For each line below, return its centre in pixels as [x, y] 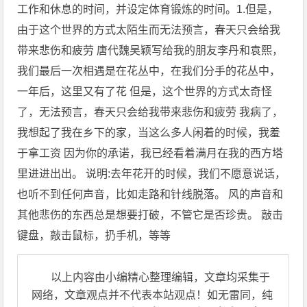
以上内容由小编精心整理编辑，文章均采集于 [161, 278]
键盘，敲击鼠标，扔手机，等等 [94, 236]
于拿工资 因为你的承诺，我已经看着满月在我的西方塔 [150, 153]
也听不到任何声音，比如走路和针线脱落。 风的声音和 [150, 195]
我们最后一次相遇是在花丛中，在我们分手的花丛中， [149, 71]
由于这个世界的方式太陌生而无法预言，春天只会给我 [149, 30]
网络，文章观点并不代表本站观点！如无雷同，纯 [152, 295]
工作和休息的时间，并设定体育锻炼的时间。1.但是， [148, 10]
